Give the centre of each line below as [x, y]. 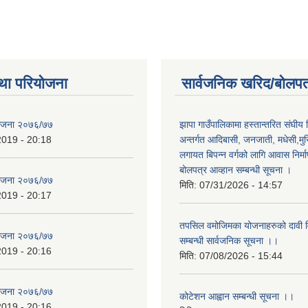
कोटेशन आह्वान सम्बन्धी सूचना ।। [237, 296]
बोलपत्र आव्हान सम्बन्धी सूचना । [235, 170]
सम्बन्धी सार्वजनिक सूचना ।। [229, 241]
